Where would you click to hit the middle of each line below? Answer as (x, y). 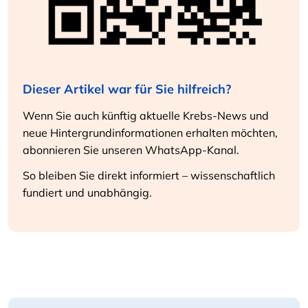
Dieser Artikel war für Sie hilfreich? (127, 89)
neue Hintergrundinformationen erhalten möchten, (151, 132)
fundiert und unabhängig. (88, 192)
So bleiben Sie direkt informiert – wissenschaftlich (149, 175)
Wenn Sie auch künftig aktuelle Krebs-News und (146, 115)
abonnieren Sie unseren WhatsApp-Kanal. (131, 150)
